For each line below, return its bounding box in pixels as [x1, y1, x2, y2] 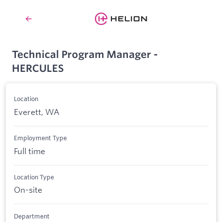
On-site [14, 184, 42, 195]
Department [14, 212, 50, 220]
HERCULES [12, 62, 64, 74]
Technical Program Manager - [12, 48, 158, 60]
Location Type [14, 172, 54, 181]
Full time [14, 145, 45, 156]
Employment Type [14, 134, 67, 142]
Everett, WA [14, 106, 59, 117]
